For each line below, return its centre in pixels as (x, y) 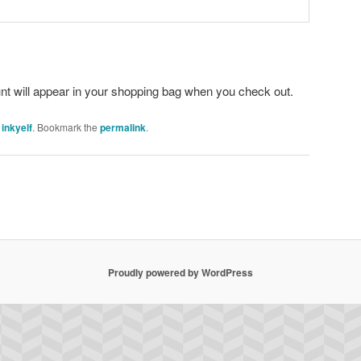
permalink (123, 128)
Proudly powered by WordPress (180, 272)
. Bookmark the (66, 127)
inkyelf (17, 128)
